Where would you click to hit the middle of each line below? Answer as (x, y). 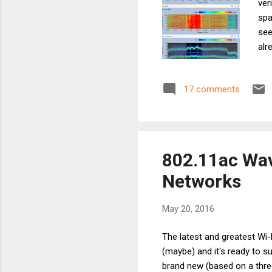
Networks (202, 181)
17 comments (212, 89)
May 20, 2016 (188, 209)
